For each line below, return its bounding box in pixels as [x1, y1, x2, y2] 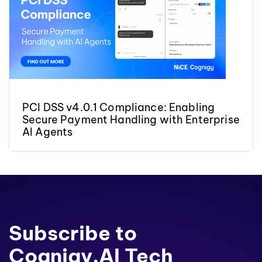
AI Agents [22, 125, 73, 139]
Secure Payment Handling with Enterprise [22, 113, 240, 127]
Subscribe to [9, 220, 137, 246]
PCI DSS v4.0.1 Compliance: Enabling [22, 101, 215, 115]
